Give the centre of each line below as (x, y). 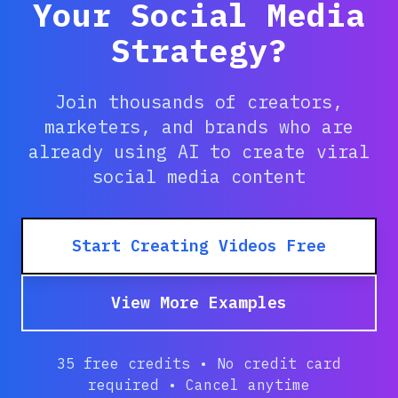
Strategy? (199, 51)
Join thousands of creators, (199, 102)
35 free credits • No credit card (199, 364)
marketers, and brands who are (199, 127)
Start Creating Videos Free (199, 246)
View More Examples (199, 303)
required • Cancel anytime (199, 385)
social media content (199, 177)
